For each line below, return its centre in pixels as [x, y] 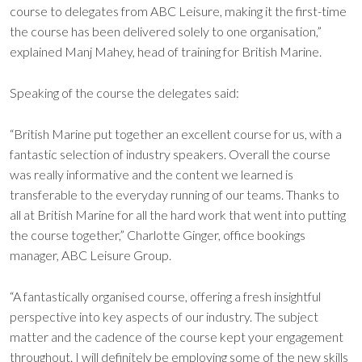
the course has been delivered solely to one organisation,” [166, 31]
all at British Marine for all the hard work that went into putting [178, 215]
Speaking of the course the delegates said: [124, 93]
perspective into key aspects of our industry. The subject [164, 316]
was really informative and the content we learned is [152, 174]
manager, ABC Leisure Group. [90, 255]
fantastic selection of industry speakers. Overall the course [170, 154]
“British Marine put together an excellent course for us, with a [176, 134]
